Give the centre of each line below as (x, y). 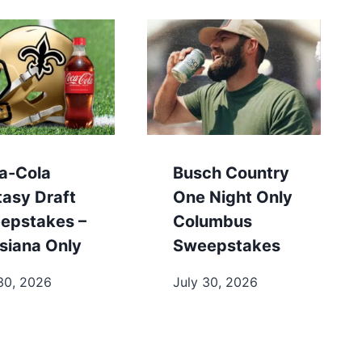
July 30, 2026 (215, 282)
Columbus (212, 222)
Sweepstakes (226, 246)
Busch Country (231, 173)
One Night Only (232, 198)
